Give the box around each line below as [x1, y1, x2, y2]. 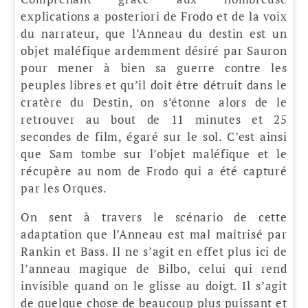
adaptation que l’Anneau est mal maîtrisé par [21, 225, 287, 242]
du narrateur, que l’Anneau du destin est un [21, 25, 287, 41]
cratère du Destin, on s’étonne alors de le [21, 93, 287, 110]
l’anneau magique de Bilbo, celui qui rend [21, 260, 287, 276]
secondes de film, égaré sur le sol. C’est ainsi [21, 128, 287, 144]
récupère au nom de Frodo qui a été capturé [21, 162, 287, 179]
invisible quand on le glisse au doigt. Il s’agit [21, 277, 287, 294]
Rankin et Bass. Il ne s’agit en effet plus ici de [21, 243, 287, 259]
